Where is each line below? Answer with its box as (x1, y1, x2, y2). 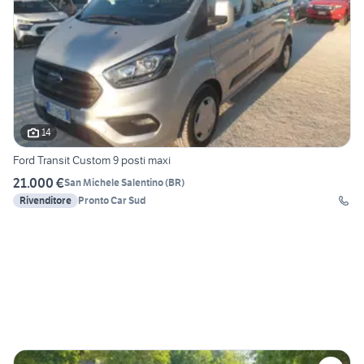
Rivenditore (19, 193, 71, 206)
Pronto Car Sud (78, 193, 145, 206)
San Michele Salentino (64, 176, 163, 189)
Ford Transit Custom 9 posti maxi (13, 152, 171, 167)
